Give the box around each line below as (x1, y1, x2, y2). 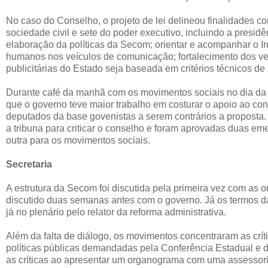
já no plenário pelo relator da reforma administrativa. (6, 206, 226, 217)
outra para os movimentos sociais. (6, 135, 150, 145)
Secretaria (6, 159, 52, 169)
